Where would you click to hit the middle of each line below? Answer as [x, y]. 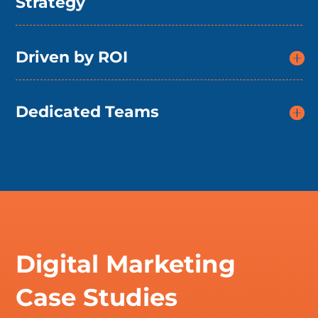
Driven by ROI [72, 57]
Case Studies [97, 298]
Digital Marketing [126, 264]
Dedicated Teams [88, 112]
